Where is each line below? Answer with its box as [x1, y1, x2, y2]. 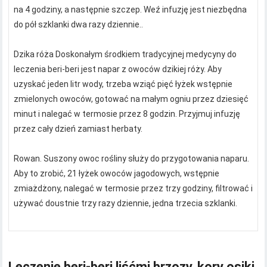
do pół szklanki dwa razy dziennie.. [14, 20, 144, 30]
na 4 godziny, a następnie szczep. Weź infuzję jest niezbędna [14, 5, 247, 15]
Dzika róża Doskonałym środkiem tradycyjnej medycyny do [14, 49, 237, 60]
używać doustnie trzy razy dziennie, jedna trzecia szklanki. [14, 198, 238, 209]
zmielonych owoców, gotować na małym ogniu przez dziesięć [14, 94, 249, 104]
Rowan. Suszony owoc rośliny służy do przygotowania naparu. [14, 154, 250, 164]
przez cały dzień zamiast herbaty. [14, 124, 143, 134]
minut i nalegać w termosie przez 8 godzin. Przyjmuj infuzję [14, 109, 241, 119]
